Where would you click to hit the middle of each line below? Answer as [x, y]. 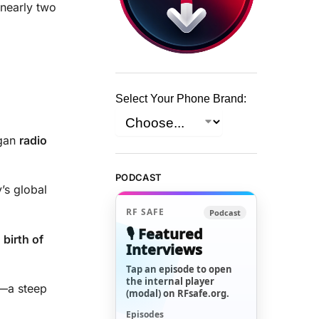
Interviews [164, 249]
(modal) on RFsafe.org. [178, 293]
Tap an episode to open [179, 269]
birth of [23, 239]
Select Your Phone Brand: [181, 99]
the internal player [171, 281]
